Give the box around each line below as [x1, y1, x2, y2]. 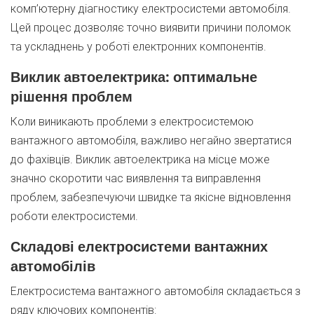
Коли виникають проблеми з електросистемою [11, 115, 254, 128]
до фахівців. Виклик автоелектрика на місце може [11, 153, 270, 166]
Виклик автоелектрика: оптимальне [11, 67, 257, 86]
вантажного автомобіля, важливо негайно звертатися [11, 134, 292, 147]
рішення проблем [11, 87, 132, 106]
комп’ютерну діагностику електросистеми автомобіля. [11, 2, 291, 15]
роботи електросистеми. [11, 210, 138, 223]
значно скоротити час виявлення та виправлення [11, 172, 261, 185]
